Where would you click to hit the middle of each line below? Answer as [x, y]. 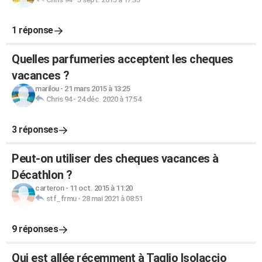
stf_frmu [61, 199]
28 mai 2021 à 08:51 [112, 199]
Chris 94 [59, 99]
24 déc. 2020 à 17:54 [109, 99]
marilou [47, 89]
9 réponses [35, 229]
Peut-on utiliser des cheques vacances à [115, 158]
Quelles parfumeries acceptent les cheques [123, 59]
